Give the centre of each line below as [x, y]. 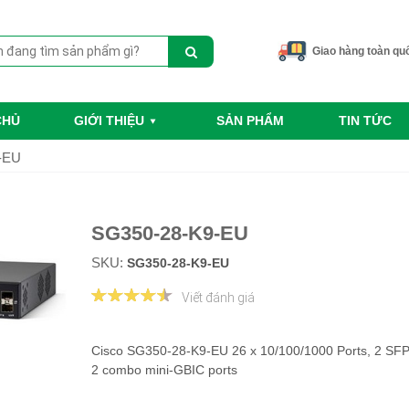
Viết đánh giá [218, 298]
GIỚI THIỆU [110, 121]
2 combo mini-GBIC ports [166, 370]
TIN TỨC [365, 121]
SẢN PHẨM [251, 121]
